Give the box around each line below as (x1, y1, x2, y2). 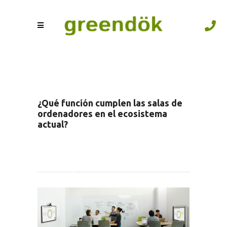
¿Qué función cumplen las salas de (37, 98, 182, 108)
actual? (37, 119, 68, 129)
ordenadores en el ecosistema (37, 108, 167, 119)
